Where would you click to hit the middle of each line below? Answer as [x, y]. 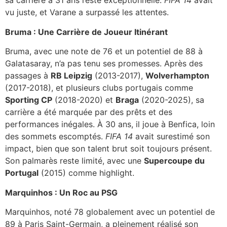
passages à [28, 76]
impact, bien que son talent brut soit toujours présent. [108, 149]
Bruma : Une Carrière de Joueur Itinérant [86, 32]
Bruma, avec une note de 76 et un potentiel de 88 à [104, 51]
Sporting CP [29, 100]
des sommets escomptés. [55, 137]
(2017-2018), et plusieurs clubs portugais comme [99, 88]
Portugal [22, 173]
